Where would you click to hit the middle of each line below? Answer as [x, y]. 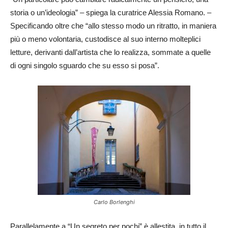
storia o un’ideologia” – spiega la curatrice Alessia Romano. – [112, 12]
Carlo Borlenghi [114, 202]
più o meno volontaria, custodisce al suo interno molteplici [105, 39]
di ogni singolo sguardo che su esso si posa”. [85, 65]
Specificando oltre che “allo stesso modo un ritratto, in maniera [113, 26]
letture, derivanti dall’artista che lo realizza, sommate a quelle [110, 52]
